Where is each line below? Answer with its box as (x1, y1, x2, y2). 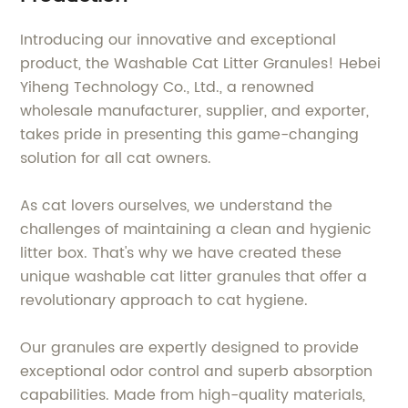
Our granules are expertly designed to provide (20, 336, 360, 360)
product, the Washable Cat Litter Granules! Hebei (20, 52, 382, 76)
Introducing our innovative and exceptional (20, 28, 337, 52)
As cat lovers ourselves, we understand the (20, 194, 333, 218)
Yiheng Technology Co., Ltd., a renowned (20, 76, 315, 99)
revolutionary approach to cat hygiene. (20, 289, 309, 312)
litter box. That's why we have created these (20, 241, 342, 265)
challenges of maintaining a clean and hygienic (20, 218, 372, 241)
